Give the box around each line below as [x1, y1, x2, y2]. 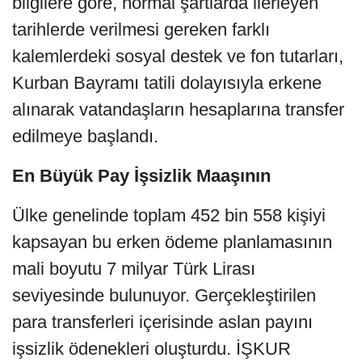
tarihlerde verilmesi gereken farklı [12, 19, 270, 40]
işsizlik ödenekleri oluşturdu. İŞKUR [12, 338, 291, 359]
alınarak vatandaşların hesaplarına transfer [12, 99, 344, 120]
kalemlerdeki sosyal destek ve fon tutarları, [12, 45, 343, 66]
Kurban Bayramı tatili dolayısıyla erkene [12, 72, 322, 93]
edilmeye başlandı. [12, 125, 158, 146]
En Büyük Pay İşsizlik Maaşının [12, 165, 271, 186]
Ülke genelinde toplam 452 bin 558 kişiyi [12, 204, 326, 225]
